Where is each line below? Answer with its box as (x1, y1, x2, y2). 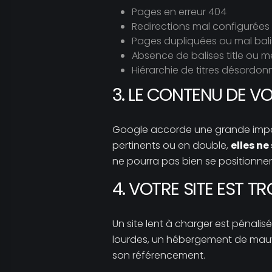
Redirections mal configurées (131, 19, 270, 33)
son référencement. (112, 248, 205, 262)
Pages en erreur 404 (131, 5, 226, 19)
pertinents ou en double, (112, 138, 231, 152)
